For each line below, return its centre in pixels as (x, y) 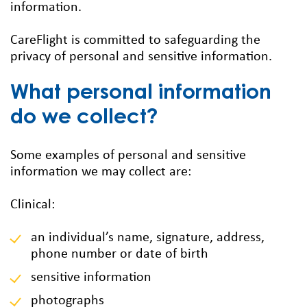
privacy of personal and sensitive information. (141, 57)
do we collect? (84, 119)
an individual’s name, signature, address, (148, 238)
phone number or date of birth (120, 255)
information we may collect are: (101, 172)
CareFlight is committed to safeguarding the (135, 41)
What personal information (141, 94)
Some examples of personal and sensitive (128, 156)
